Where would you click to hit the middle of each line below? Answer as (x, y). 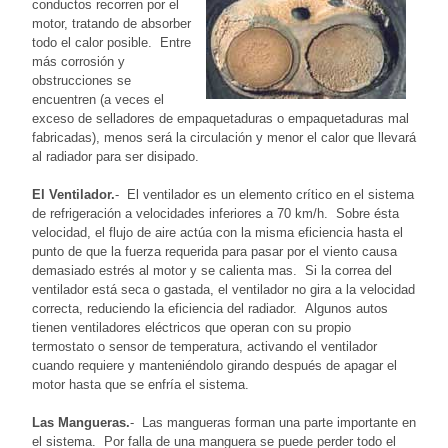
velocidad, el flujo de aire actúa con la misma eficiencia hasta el (217, 232)
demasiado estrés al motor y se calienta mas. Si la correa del (212, 270)
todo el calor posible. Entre (111, 42)
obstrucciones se (81, 80)
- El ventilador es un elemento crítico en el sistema (264, 194)
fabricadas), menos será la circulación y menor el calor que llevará (224, 137)
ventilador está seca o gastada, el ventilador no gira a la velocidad (223, 289)
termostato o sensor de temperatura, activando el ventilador (204, 346)
